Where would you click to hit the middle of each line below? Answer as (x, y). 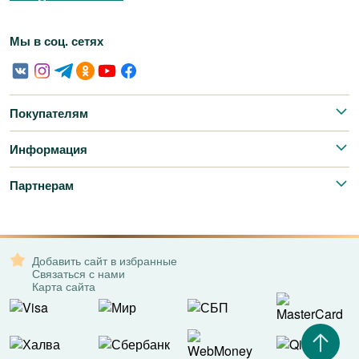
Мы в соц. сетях (56, 41)
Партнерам (42, 185)
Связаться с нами (79, 273)
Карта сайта (64, 286)
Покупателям (49, 113)
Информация (48, 149)
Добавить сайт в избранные (105, 260)
